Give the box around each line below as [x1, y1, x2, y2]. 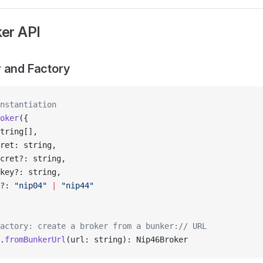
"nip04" [14, 181, 47, 190]
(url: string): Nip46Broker [66, 235, 188, 244]
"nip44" [56, 181, 94, 190]
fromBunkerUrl [5, 235, 66, 244]
